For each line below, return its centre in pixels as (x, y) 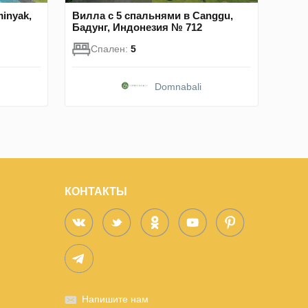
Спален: (111, 48)
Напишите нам (115, 299)
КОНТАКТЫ (96, 191)
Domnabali (178, 86)
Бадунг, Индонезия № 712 (137, 27)
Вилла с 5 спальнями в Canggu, (153, 15)
